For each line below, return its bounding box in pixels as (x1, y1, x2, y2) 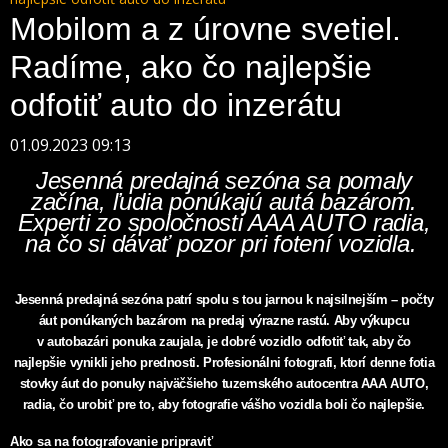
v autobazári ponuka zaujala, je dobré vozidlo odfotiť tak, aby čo (36, 334, 411, 349)
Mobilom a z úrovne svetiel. (10, 11, 401, 47)
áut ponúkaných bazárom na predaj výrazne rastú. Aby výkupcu (38, 313, 410, 328)
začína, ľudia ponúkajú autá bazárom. (30, 188, 418, 215)
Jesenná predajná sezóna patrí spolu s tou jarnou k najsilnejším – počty (14, 292, 434, 307)
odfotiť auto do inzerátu (10, 87, 342, 123)
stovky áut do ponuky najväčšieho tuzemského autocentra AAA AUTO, (19, 376, 429, 391)
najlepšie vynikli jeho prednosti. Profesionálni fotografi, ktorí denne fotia (13, 355, 435, 370)
